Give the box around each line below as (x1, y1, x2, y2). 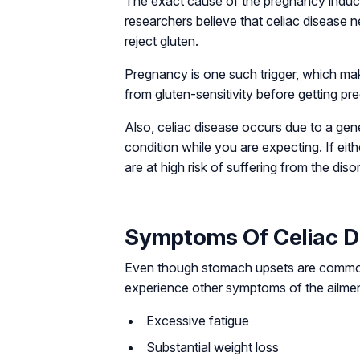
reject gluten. (125, 33, 198, 49)
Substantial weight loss (146, 339, 279, 355)
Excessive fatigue (146, 313, 249, 329)
